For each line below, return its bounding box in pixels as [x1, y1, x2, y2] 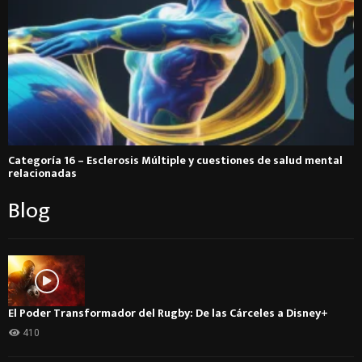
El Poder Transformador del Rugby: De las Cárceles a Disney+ [8, 304, 328, 323]
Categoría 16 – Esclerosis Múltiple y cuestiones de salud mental [8, 150, 343, 170]
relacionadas [8, 163, 77, 183]
